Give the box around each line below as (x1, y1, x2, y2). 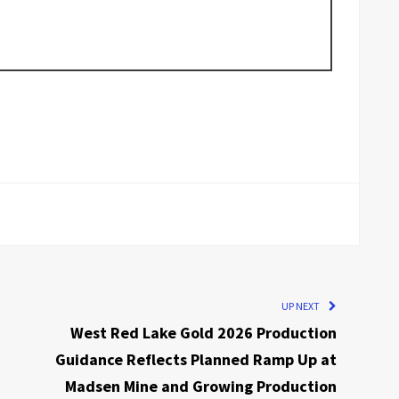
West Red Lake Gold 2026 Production (70, 322, 338, 343)
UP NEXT (281, 298, 321, 313)
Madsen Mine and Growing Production (65, 375, 338, 396)
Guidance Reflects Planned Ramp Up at (55, 348, 338, 370)
